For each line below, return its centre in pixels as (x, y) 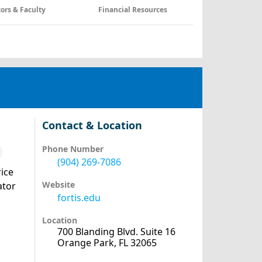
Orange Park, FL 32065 (107, 243)
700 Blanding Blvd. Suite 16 (116, 232)
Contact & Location (92, 125)
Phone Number (73, 149)
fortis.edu (79, 198)
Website (58, 185)
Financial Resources (134, 10)
